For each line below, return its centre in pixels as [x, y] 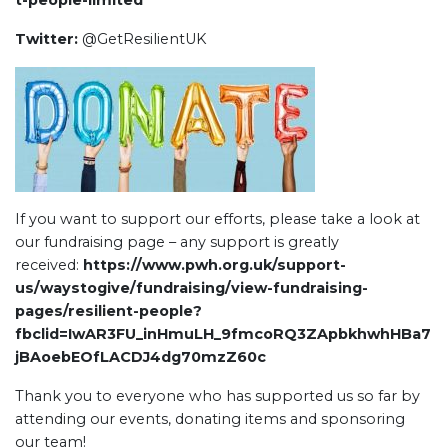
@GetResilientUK [142, 39]
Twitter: [46, 39]
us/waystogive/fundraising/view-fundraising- [191, 288]
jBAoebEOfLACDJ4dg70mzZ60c [140, 357]
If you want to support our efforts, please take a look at [217, 219]
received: [49, 265]
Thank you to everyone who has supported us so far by [217, 396]
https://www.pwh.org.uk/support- [214, 265]
